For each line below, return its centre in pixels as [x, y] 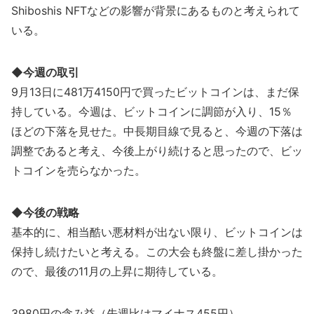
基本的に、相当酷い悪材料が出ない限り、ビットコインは [157, 232]
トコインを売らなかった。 [78, 170]
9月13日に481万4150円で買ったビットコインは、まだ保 [155, 92]
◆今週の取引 [45, 72]
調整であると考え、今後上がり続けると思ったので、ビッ [157, 151]
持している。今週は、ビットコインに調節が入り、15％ [152, 111]
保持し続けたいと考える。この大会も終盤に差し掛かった [157, 252]
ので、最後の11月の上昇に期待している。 [117, 271]
